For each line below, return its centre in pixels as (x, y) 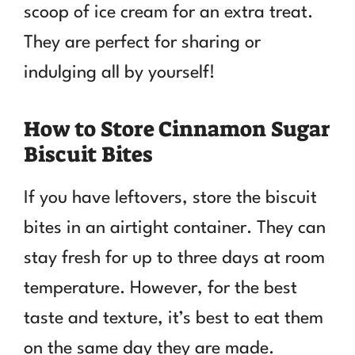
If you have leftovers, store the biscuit (170, 198)
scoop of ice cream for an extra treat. (168, 12)
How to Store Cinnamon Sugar (177, 129)
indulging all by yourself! (119, 73)
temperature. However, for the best (160, 288)
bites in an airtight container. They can (175, 228)
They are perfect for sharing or (142, 42)
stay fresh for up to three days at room (174, 258)
